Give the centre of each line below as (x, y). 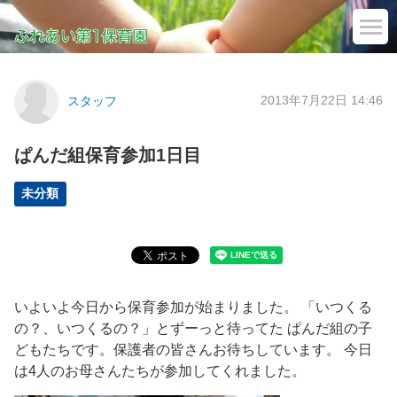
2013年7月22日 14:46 (322, 101)
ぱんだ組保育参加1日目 (108, 155)
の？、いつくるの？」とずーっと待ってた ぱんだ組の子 (193, 329)
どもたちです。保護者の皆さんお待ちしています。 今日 (193, 350)
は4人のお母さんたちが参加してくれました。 (160, 371)
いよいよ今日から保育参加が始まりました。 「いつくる (193, 307)
